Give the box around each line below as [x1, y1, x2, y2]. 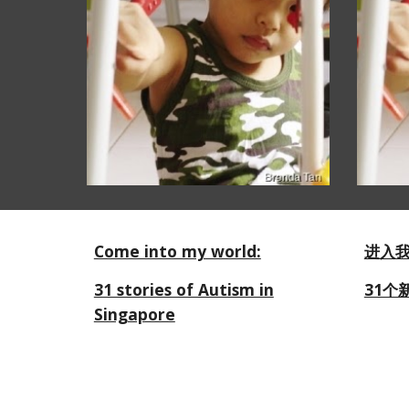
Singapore [93, 303, 175, 325]
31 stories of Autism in [93, 278, 274, 300]
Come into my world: [93, 240, 261, 262]
